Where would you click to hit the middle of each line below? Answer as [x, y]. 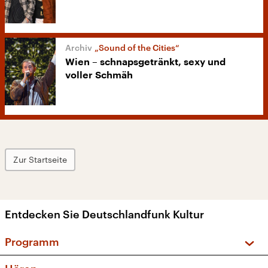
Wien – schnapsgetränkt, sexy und [145, 63]
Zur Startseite [40, 160]
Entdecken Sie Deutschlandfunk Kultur [104, 214]
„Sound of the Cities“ [137, 48]
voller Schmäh [99, 76]
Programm [32, 242]
